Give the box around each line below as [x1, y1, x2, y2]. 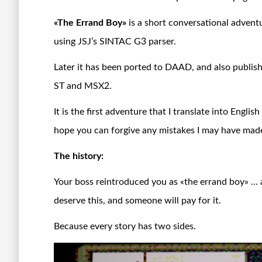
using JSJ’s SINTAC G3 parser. [54, 36, 176, 46]
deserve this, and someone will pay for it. [54, 195, 221, 205]
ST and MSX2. [54, 81, 112, 91]
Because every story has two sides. [54, 221, 196, 231]
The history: [54, 151, 104, 161]
